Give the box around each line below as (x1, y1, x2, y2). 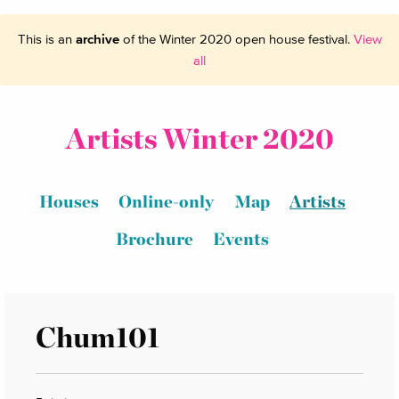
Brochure (115, 228, 193, 249)
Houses (38, 191, 99, 213)
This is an (17, 31, 76, 46)
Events (213, 228, 270, 249)
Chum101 (36, 319, 159, 354)
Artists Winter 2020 (65, 121, 334, 156)
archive (75, 31, 119, 46)
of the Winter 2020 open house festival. (118, 31, 354, 46)
